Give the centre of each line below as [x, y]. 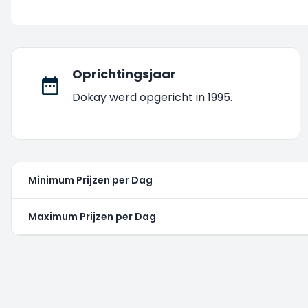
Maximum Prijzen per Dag [92, 217]
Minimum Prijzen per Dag [90, 180]
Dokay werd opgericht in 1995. [152, 97]
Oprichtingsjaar [124, 74]
